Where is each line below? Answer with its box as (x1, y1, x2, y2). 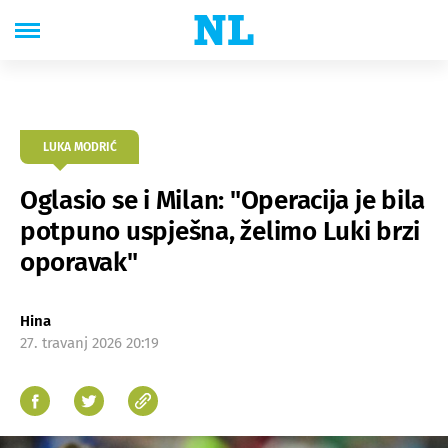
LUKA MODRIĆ (42, 140, 117, 154)
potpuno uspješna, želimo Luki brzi (20, 216, 421, 247)
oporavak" (20, 247, 138, 278)
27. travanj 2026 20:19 (20, 334, 159, 352)
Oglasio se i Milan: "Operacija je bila (20, 185, 426, 216)
